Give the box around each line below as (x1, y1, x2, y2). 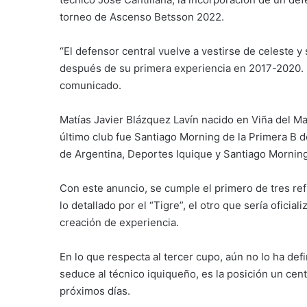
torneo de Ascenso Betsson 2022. (60, 10, 224, 23)
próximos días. (60, 284, 130, 297)
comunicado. (60, 78, 121, 92)
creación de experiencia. (60, 215, 179, 229)
